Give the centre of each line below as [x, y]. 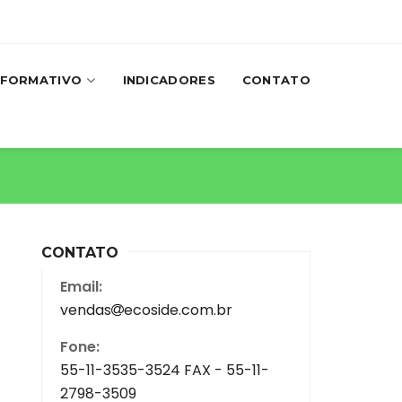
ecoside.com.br [178, 310]
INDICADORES [169, 80]
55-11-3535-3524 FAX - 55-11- [165, 370]
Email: [81, 286]
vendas [86, 310]
